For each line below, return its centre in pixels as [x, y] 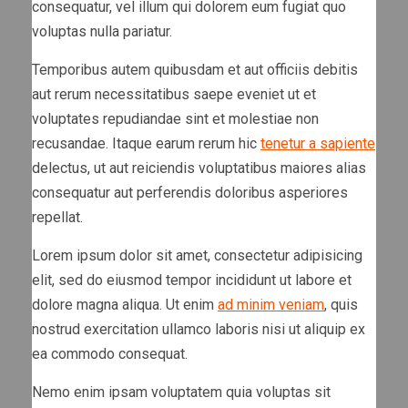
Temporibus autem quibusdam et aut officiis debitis [195, 69]
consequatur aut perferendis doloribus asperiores [190, 192]
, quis [341, 304]
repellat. [57, 217]
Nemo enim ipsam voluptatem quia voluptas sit [181, 392]
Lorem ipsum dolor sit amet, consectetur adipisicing [197, 255]
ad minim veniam [271, 304]
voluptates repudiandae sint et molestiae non [175, 118]
